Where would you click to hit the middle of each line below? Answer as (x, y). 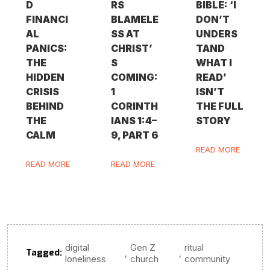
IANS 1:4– (134, 120)
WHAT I (214, 62)
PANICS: (46, 48)
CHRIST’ (132, 48)
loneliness (86, 259)
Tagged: (44, 252)
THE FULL (220, 106)
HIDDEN (45, 77)
